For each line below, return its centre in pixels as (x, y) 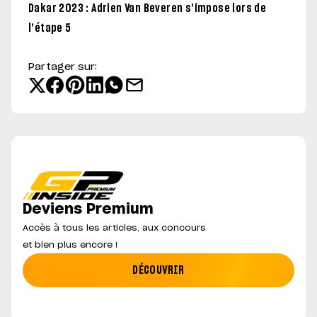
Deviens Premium (88, 210)
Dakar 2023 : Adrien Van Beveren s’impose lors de (148, 9)
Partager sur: (63, 68)
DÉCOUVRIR (158, 270)
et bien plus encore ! (70, 245)
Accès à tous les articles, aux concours (114, 228)
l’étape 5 (50, 29)
